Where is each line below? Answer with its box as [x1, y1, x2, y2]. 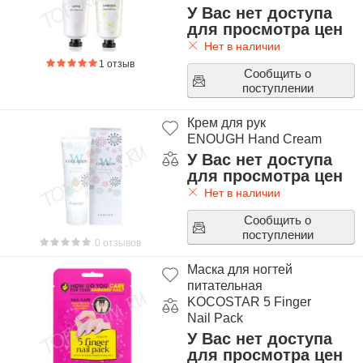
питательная [186, 279, 263, 293]
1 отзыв [99, 58, 135, 70]
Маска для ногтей [186, 263, 293, 276]
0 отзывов [92, 237, 142, 249]
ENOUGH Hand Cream [186, 132, 322, 146]
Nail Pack [186, 311, 243, 325]
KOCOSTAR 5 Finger [186, 295, 311, 309]
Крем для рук [186, 116, 266, 130]
